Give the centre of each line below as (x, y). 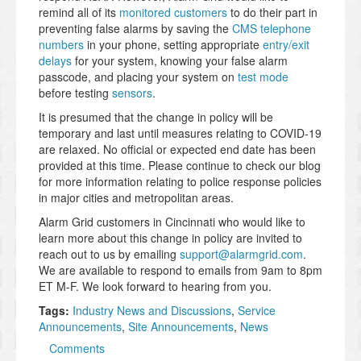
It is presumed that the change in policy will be (156, 117)
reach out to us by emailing (109, 254)
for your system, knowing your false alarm (180, 61)
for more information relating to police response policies (180, 182)
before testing (75, 93)
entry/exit (286, 45)
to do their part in (272, 12)
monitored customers (173, 12)
